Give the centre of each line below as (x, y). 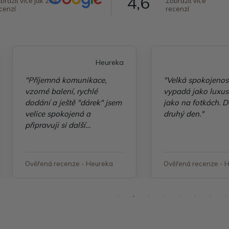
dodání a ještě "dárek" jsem (73, 102)
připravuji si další (55, 125)
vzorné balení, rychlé (61, 91)
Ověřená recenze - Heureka (69, 164)
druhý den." (184, 114)
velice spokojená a (58, 114)
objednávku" (48, 136)
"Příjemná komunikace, (66, 80)
